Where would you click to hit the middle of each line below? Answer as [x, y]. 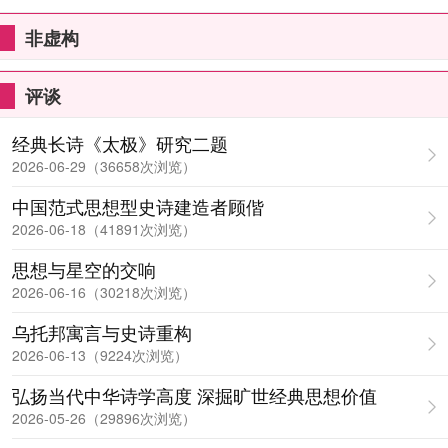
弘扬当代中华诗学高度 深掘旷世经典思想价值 [287, 395]
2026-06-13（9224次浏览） [100, 355]
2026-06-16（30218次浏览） [104, 292]
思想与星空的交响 [84, 269]
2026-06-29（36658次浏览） [104, 166]
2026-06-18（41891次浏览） [104, 229]
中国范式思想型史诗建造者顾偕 [138, 206]
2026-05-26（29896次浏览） [104, 418]
